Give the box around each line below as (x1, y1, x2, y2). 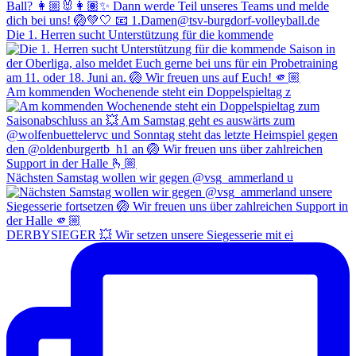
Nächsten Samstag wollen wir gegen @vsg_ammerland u (6, 170, 293, 184)
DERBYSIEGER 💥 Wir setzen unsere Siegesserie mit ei (6, 227, 293, 242)
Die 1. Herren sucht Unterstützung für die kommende (6, 27, 273, 41)
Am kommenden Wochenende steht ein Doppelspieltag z (6, 84, 291, 99)
